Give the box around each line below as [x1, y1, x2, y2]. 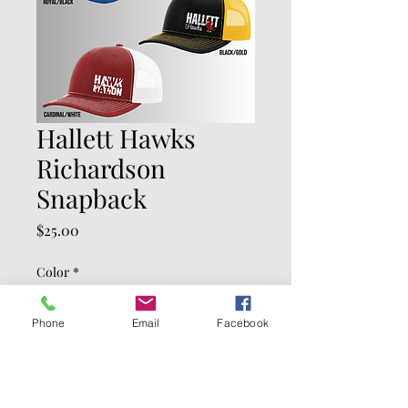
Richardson [36, 151, 166, 185]
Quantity [36, 345, 86, 362]
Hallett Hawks [36, 121, 196, 155]
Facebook [217, 315, 269, 330]
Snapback [36, 181, 147, 215]
